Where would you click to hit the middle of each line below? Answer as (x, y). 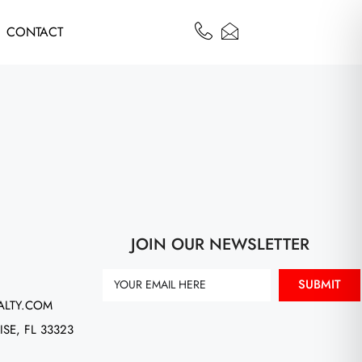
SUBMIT (320, 284)
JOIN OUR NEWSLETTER (220, 244)
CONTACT (35, 32)
